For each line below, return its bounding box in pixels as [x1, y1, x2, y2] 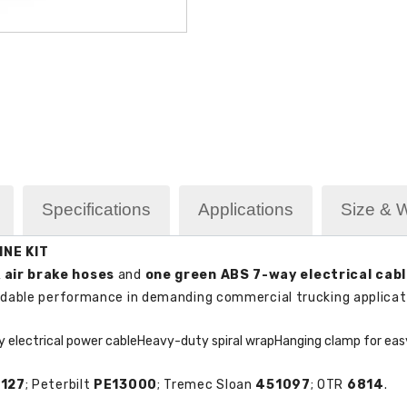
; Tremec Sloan [156, 376, 256, 392]
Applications [198, 199, 293, 219]
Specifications [42, 199, 151, 219]
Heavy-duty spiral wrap [137, 333, 274, 349]
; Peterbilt [25, 376, 94, 392]
